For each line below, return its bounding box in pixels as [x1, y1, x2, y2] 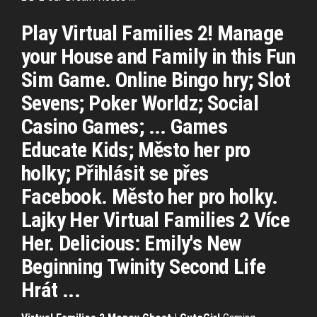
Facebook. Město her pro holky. [21, 184, 277, 209]
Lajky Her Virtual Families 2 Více [21, 207, 290, 232]
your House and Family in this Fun [21, 44, 296, 69]
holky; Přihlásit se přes [21, 161, 209, 185]
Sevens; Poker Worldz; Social [21, 91, 259, 115]
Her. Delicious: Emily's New [21, 231, 241, 255]
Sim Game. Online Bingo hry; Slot [21, 67, 291, 92]
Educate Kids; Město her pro [21, 137, 250, 162]
